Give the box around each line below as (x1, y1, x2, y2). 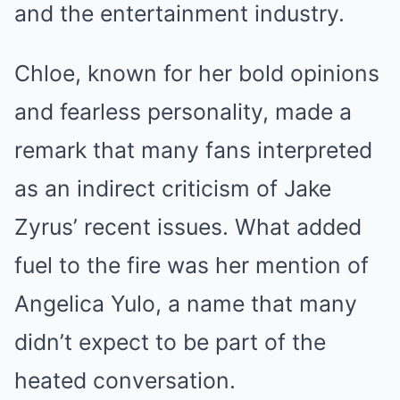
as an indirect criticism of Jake (14, 174, 331, 202)
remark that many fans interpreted (14, 136, 372, 163)
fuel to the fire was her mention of (14, 251, 369, 279)
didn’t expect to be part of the (14, 328, 326, 355)
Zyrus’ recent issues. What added (14, 212, 362, 240)
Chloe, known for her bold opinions (14, 59, 379, 87)
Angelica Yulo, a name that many (14, 289, 357, 317)
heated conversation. (14, 366, 236, 394)
